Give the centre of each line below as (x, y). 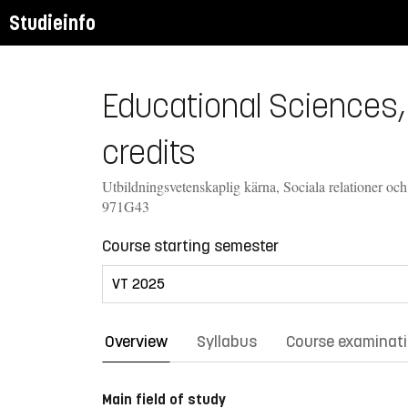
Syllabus (227, 341)
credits (149, 153)
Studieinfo (52, 23)
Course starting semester (190, 245)
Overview (136, 341)
